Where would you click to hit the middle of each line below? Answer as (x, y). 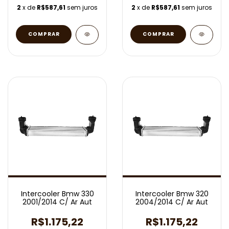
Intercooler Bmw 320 (172, 194)
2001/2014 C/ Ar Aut (57, 202)
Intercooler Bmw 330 (57, 194)
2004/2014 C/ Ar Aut (172, 202)
